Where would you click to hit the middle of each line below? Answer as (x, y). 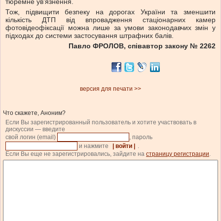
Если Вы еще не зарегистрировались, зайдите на (76, 154)
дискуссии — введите (35, 129)
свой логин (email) (31, 137)
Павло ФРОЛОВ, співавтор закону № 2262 (142, 46)
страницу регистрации (178, 154)
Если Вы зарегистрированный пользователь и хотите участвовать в (101, 123)
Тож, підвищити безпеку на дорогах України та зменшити (110, 12)
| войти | (124, 146)
